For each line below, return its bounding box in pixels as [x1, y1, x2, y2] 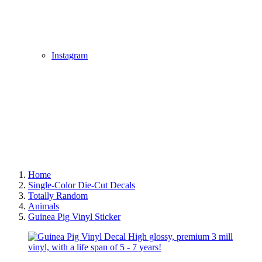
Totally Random [28, 191, 88, 201]
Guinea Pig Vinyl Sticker [28, 212, 120, 222]
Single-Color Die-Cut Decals [28, 180, 135, 191]
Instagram [51, 50, 88, 61]
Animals [28, 201, 59, 212]
